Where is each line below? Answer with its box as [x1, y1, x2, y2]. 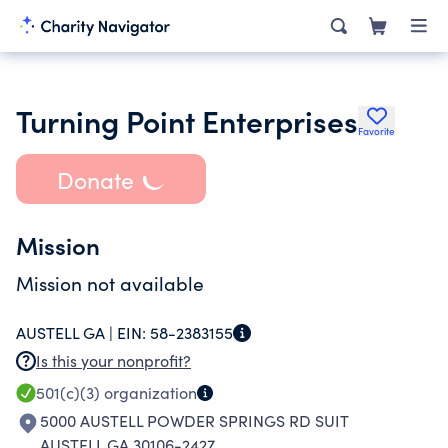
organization [100, 382, 197, 403]
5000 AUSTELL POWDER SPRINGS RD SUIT [40, 410, 349, 431]
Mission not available [16, 270, 204, 296]
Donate [56, 163, 134, 195]
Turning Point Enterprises [16, 99, 358, 141]
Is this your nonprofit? [36, 350, 191, 371]
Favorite [358, 124, 395, 138]
